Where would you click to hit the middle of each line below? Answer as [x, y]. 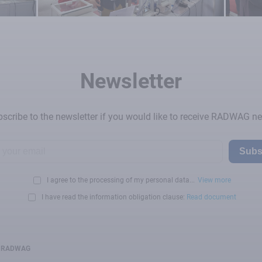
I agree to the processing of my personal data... [121, 180]
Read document [211, 197]
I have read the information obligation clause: [114, 197]
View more [214, 180]
